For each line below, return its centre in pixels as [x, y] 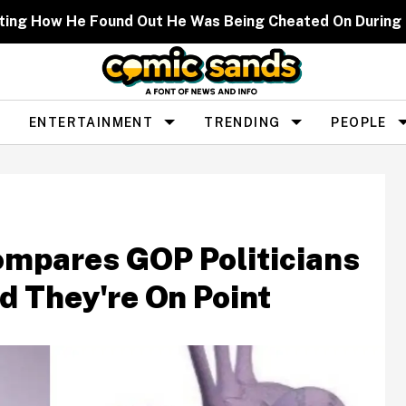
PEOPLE [359, 122]
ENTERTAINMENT [92, 122]
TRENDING [242, 122]
